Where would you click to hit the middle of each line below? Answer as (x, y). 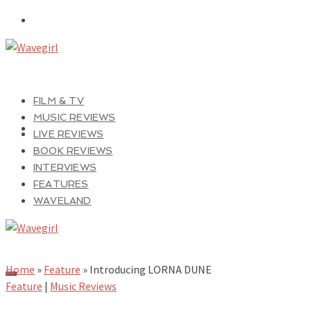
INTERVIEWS (65, 167)
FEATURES (61, 184)
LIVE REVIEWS (69, 134)
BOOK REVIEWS (73, 151)
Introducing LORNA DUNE (151, 269)
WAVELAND (62, 201)
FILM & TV (59, 101)
